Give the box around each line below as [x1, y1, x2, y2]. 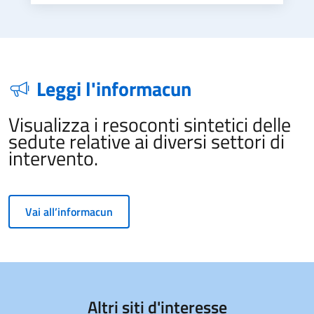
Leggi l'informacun [36, 73, 191, 104]
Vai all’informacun [25, 203, 113, 220]
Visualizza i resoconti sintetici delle [8, 109, 291, 139]
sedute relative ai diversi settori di [8, 125, 285, 156]
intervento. [8, 142, 98, 173]
